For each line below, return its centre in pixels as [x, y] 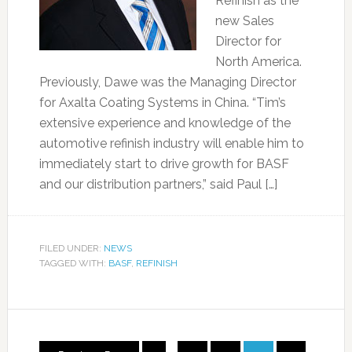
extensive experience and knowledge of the [165, 123]
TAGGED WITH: [73, 263]
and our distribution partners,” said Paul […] [158, 184]
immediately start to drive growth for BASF [164, 164]
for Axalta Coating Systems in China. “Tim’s [162, 103]
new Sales [244, 21]
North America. [258, 62]
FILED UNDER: [71, 248]
